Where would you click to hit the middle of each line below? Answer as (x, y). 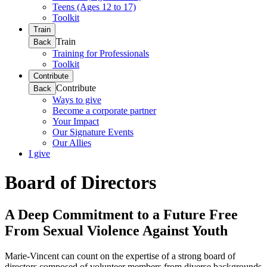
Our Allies (72, 143)
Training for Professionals (101, 53)
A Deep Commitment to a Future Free (121, 214)
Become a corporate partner (104, 111)
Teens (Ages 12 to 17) (94, 7)
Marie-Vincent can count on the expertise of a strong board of (120, 256)
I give (39, 153)
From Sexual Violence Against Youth (116, 230)
